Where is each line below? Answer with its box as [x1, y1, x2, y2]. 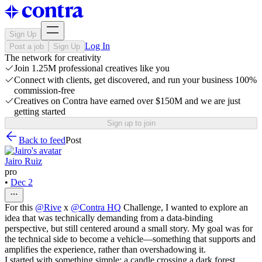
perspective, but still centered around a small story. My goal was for [5, 223, 253, 233]
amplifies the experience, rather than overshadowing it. [5, 244, 206, 254]
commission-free [14, 85, 75, 95]
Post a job [9, 42, 44, 51]
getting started [14, 106, 65, 116]
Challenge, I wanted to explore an [121, 202, 248, 212]
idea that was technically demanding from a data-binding [5, 213, 213, 223]
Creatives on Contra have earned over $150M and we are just [14, 96, 240, 106]
